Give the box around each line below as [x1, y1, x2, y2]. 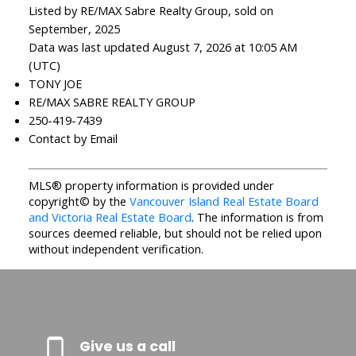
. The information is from [191, 209, 323, 226]
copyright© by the [28, 193, 130, 210]
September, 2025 [28, 21, 120, 37]
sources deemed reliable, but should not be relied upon [28, 225, 322, 242]
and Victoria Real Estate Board [28, 209, 192, 226]
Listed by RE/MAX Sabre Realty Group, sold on [28, 2, 273, 19]
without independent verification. [28, 241, 203, 257]
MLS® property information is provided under [28, 177, 274, 194]
